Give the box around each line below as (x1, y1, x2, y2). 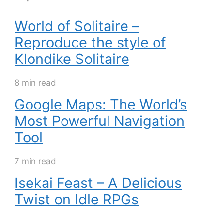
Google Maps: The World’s (15, 96, 187, 113)
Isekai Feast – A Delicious (15, 174, 182, 192)
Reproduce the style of (15, 34, 166, 51)
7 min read (15, 156, 56, 167)
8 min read (15, 78, 56, 88)
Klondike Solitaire (15, 50, 129, 68)
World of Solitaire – (15, 17, 139, 35)
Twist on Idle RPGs (15, 191, 139, 208)
